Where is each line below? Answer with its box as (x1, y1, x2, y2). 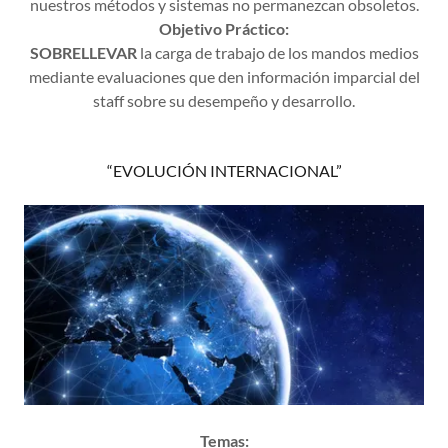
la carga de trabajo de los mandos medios (136, 43, 419, 62)
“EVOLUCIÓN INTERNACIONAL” (106, 161, 342, 180)
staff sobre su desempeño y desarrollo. (93, 91, 355, 110)
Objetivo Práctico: (159, 19, 289, 38)
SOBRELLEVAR (29, 43, 137, 62)
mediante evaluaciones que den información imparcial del (28, 67, 420, 86)
